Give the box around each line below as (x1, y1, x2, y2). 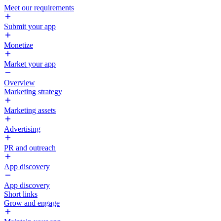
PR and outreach (4, 144, 56, 152)
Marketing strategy (4, 87, 62, 96)
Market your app (4, 60, 56, 68)
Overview (4, 78, 35, 87)
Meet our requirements (4, 3, 74, 12)
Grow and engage (4, 199, 60, 207)
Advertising (4, 125, 40, 133)
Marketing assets (4, 106, 56, 114)
